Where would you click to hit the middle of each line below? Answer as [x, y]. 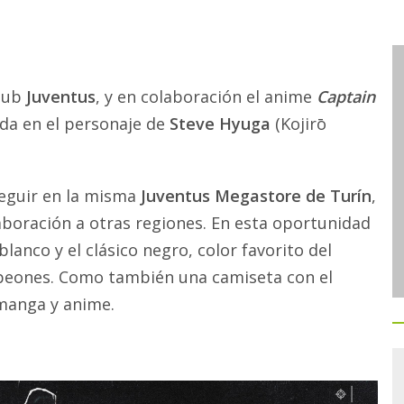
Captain [346, 96]
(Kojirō [298, 124]
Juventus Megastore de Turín [256, 196]
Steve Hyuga [220, 124]
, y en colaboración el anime [206, 96]
